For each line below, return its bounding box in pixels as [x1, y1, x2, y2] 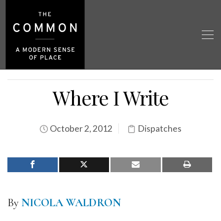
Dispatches [138, 123, 182, 134]
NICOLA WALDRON [21, 196, 121, 210]
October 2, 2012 [48, 123, 112, 134]
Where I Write [52, 84, 169, 110]
